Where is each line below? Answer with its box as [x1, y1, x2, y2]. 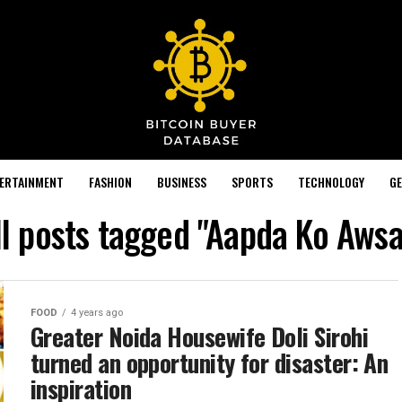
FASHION [88, 171, 132, 191]
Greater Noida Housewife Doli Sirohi [31, 318, 368, 354]
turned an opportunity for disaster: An [31, 344, 389, 380]
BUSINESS [156, 171, 206, 191]
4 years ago [71, 306, 123, 319]
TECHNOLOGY [297, 171, 364, 191]
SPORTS [231, 171, 273, 191]
